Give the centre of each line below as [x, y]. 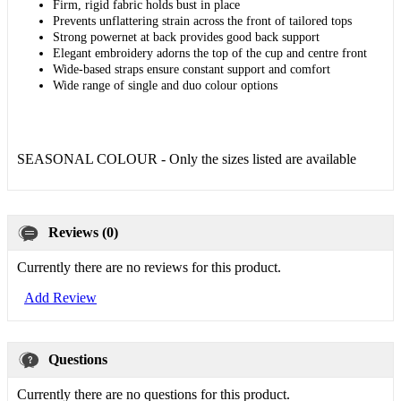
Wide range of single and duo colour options [165, 85]
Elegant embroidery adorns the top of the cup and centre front [210, 53]
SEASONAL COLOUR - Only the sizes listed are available [187, 159]
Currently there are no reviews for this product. [149, 267]
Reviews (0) [83, 232]
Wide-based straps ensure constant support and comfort [192, 69]
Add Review [60, 298]
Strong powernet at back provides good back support [186, 37]
